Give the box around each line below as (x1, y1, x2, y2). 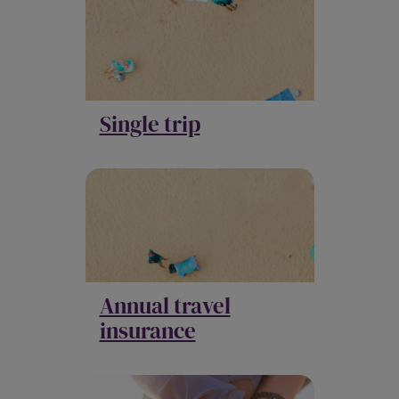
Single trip (99, 108, 200, 139)
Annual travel (99, 289, 231, 321)
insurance (99, 314, 196, 346)
